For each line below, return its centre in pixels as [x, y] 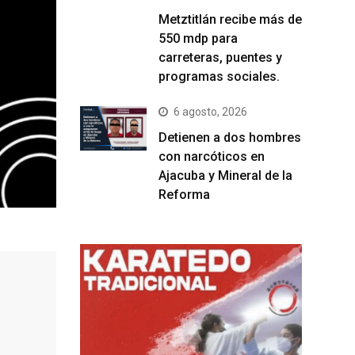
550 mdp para [198, 39]
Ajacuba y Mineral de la [225, 176]
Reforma [184, 195]
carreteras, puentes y [220, 58]
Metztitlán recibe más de [230, 20]
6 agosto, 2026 [210, 112]
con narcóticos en [212, 157]
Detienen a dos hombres [230, 138]
